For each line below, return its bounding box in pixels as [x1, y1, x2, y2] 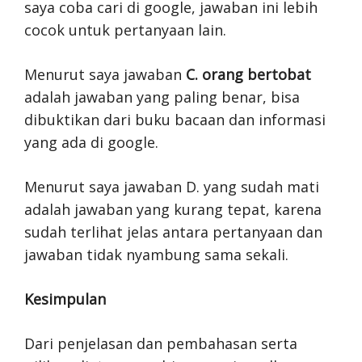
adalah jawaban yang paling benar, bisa [24, 87, 300, 107]
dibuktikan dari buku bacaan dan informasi [24, 110, 326, 129]
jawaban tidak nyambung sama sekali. [24, 245, 288, 264]
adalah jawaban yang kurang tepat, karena [24, 200, 322, 219]
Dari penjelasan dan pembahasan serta [24, 334, 297, 353]
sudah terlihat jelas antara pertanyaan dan [24, 222, 322, 242]
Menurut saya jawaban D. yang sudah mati [24, 177, 319, 196]
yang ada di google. [24, 133, 158, 152]
